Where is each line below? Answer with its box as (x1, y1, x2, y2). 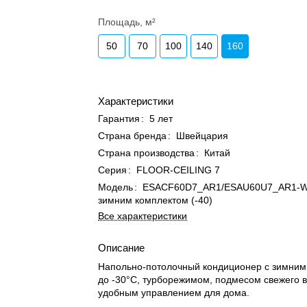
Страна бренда (98, 130, 167, 141)
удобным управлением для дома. (98, 287, 250, 298)
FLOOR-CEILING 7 (136, 164, 221, 175)
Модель (98, 182, 134, 193)
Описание (98, 242, 145, 254)
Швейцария (176, 130, 229, 141)
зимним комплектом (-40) (98, 195, 213, 206)
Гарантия (98, 113, 140, 124)
